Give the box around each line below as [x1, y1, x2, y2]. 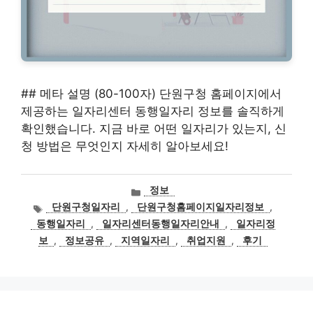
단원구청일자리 [52, 201, 121, 213]
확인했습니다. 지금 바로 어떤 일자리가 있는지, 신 [21, 122, 286, 136]
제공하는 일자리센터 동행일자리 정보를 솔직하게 [21, 104, 284, 119]
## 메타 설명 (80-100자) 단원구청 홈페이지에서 [21, 87, 282, 101]
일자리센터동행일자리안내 [102, 218, 219, 230]
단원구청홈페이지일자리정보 [137, 201, 265, 213]
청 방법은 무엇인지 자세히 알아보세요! [21, 139, 228, 154]
